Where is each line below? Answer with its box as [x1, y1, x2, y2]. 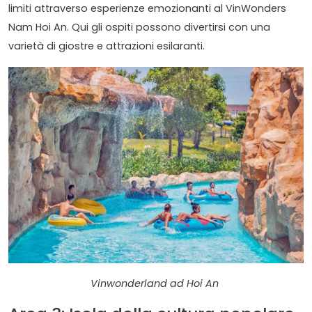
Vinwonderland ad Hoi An [91, 276, 221, 291]
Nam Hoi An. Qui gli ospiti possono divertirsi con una [8, 19, 270, 34]
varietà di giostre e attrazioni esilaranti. [8, 38, 205, 53]
